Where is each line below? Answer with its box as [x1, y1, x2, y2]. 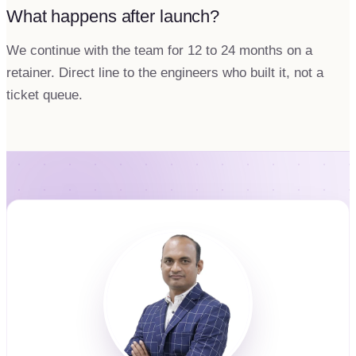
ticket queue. [6, 87, 83, 103]
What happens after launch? [6, 6, 220, 26]
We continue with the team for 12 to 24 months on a [6, 42, 312, 58]
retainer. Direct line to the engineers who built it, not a [6, 64, 323, 80]
